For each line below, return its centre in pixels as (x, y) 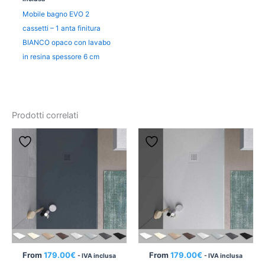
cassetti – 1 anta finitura (61, 29)
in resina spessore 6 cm (61, 57)
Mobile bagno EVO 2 (56, 14)
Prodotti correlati (45, 115)
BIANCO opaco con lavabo (66, 43)
